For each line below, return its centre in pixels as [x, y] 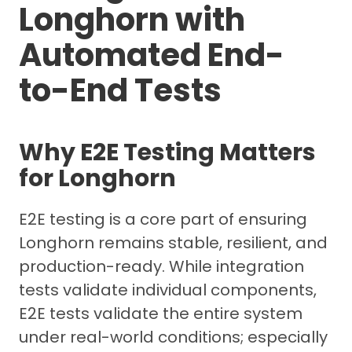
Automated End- [152, 55]
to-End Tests [120, 90]
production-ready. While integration [161, 266]
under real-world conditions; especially [173, 337]
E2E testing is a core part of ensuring [163, 219]
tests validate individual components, [168, 290]
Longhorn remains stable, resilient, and [173, 242]
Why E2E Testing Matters [167, 152]
